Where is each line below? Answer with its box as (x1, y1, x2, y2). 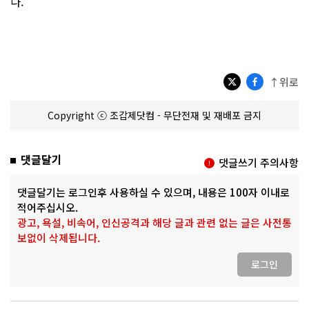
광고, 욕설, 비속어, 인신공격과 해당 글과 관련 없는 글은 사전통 (17, 215, 292, 230)
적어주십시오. (17, 199, 78, 215)
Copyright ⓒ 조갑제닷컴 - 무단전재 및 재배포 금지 (48, 108, 261, 122)
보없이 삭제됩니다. (17, 230, 100, 245)
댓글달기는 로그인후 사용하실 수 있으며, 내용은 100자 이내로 (17, 184, 290, 199)
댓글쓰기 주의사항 (219, 154, 299, 170)
